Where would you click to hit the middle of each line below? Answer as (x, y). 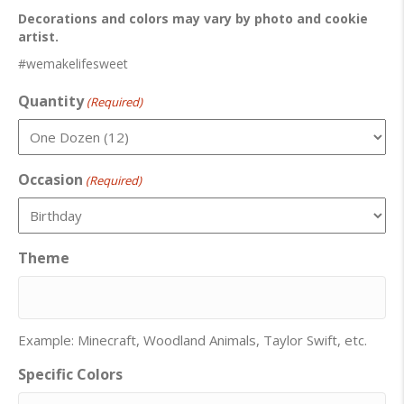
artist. (38, 37)
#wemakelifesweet (73, 64)
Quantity (51, 101)
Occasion (50, 180)
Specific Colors (70, 375)
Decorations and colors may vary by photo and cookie (193, 19)
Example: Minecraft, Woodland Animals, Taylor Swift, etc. (193, 340)
